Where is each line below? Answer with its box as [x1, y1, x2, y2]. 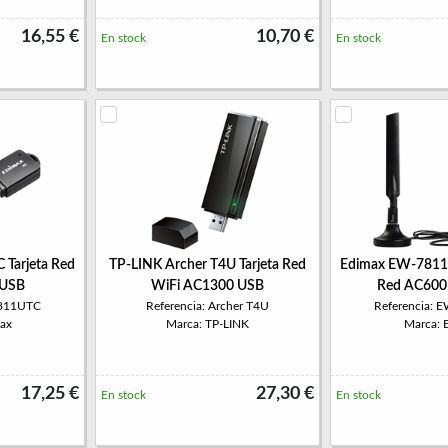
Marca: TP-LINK [166, 318, 249, 330]
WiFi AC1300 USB [151, 279, 264, 293]
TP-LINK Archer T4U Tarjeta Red [109, 258, 306, 272]
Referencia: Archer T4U [146, 300, 269, 312]
